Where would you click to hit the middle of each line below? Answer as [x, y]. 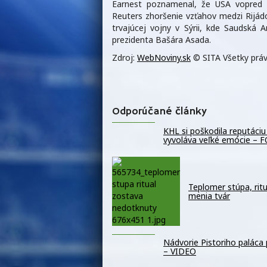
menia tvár [209, 195]
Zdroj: [125, 58]
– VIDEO [180, 252]
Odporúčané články [159, 111]
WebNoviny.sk [164, 58]
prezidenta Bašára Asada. [162, 40]
